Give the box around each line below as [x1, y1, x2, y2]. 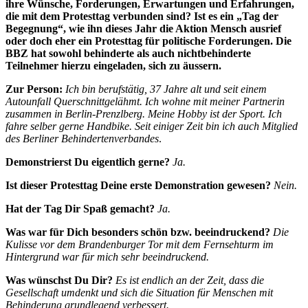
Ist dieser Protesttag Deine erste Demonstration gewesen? [5, 179, 271, 191]
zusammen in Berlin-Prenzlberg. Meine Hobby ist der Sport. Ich [5, 107, 282, 120]
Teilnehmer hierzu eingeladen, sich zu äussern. [5, 59, 221, 71]
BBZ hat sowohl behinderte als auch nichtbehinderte [5, 47, 251, 59]
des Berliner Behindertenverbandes [5, 132, 159, 144]
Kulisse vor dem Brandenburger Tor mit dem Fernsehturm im [5, 238, 274, 250]
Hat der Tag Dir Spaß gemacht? [5, 202, 155, 214]
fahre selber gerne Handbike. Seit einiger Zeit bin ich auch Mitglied [5, 120, 298, 132]
